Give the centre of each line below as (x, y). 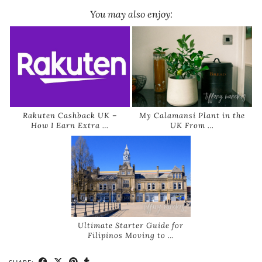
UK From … (192, 126)
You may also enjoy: (131, 14)
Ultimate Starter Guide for (131, 225)
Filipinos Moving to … (131, 235)
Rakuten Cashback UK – (70, 116)
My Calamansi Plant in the (192, 116)
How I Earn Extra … (70, 126)
